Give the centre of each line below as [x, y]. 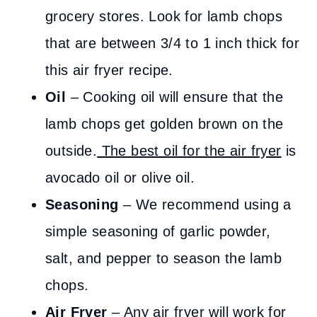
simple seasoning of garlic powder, [158, 231]
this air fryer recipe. [109, 70]
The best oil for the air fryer [189, 151]
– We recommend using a [207, 204]
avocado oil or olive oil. [120, 178]
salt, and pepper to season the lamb [163, 258]
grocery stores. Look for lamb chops [164, 16]
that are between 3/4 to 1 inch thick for [172, 43]
